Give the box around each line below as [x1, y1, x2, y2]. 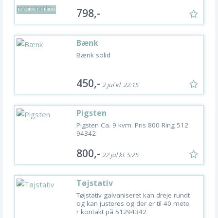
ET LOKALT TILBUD [18, 6, 55, 12]
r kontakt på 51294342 [76, 207, 146, 216]
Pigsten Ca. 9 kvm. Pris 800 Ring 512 [76, 120, 188, 129]
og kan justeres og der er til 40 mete [76, 199, 189, 208]
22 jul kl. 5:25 [102, 150, 138, 159]
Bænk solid [76, 50, 110, 59]
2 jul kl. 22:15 [102, 80, 138, 89]
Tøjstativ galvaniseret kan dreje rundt [76, 190, 190, 200]
